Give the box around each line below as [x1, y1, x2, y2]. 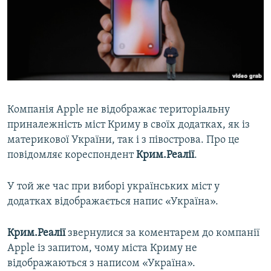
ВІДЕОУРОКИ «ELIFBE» [22, 7, 101, 16]
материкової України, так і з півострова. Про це [7, 134, 240, 146]
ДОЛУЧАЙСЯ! [11, 71, 58, 80]
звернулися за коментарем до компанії [68, 227, 260, 240]
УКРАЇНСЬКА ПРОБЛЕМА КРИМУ [22, 50, 131, 59]
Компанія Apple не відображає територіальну [7, 104, 230, 116]
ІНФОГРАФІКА [22, 72, 68, 81]
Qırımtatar [11, 38, 58, 49]
